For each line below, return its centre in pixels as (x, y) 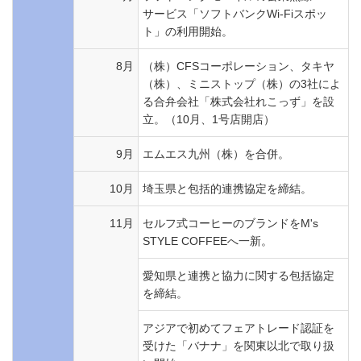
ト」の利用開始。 (188, 31)
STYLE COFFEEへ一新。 (207, 241)
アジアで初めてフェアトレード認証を (239, 328)
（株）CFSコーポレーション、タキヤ (239, 66)
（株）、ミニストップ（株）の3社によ (242, 84)
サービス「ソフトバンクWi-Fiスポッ (235, 14)
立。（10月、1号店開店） (209, 119)
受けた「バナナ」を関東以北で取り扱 (239, 346)
